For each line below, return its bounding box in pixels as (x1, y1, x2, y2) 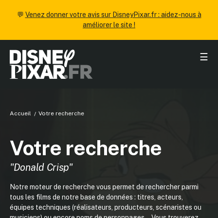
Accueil (10, 110, 31, 117)
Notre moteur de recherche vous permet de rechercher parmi (10, 183, 199, 191)
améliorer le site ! (83, 21, 135, 29)
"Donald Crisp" (10, 162, 73, 173)
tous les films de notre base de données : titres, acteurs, (10, 193, 183, 201)
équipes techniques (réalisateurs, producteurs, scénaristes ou (10, 203, 201, 211)
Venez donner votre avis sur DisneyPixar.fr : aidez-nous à (25, 11, 201, 18)
